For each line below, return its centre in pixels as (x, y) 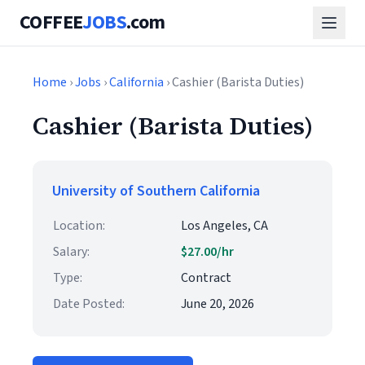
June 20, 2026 (218, 304)
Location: (79, 226)
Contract (206, 278)
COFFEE (51, 22)
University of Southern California (156, 191)
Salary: (71, 252)
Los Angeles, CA (224, 226)
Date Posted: (89, 304)
